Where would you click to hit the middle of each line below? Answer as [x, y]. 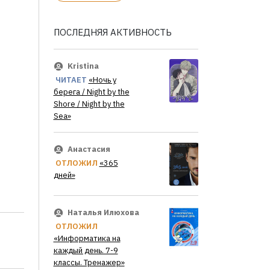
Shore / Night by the [89, 104]
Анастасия [89, 149]
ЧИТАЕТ [71, 80]
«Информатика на [87, 238]
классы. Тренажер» [89, 263]
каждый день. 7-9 [86, 250]
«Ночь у [102, 80]
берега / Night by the [91, 92]
